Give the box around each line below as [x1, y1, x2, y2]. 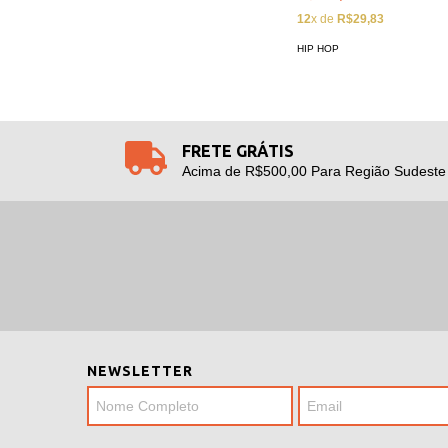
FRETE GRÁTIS [181, 142, 294, 161]
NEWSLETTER [87, 363, 193, 380]
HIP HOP [297, 42, 339, 54]
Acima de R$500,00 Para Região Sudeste [181, 163, 446, 180]
